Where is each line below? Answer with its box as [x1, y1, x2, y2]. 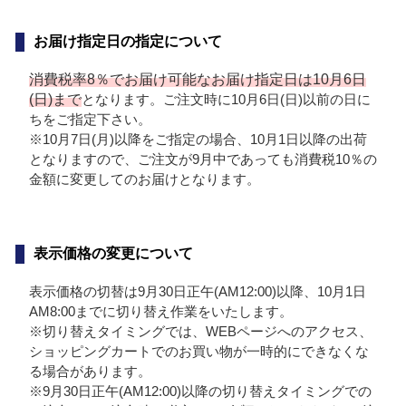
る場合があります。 [28, 363, 151, 380]
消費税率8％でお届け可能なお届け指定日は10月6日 [28, 72, 366, 88]
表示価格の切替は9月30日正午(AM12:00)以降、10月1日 [28, 284, 366, 300]
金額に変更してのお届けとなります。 [28, 171, 260, 188]
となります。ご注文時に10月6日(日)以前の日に [81, 92, 371, 108]
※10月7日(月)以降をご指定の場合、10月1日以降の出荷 [28, 131, 367, 148]
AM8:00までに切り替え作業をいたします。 [28, 304, 293, 320]
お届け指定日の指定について [33, 34, 222, 50]
